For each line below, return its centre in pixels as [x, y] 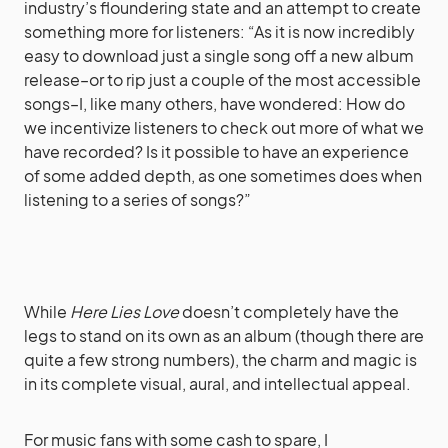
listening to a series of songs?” [137, 200]
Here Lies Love [124, 312]
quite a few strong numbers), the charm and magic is [220, 360]
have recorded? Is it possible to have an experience [216, 152]
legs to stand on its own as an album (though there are [224, 336]
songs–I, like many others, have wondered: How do [214, 104]
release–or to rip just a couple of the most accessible [222, 80]
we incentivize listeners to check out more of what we [224, 128]
